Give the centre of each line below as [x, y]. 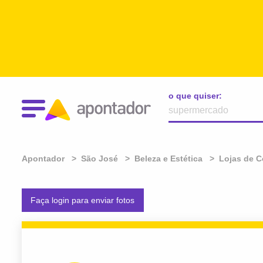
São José [100, 159]
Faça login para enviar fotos [83, 200]
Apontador [43, 159]
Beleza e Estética [168, 159]
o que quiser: [195, 96]
